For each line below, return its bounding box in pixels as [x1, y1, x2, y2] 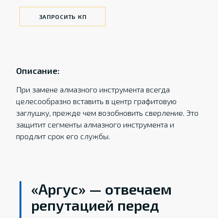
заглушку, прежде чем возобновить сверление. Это [16, 108, 199, 117]
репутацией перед [31, 196, 160, 214]
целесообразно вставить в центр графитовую [16, 96, 177, 106]
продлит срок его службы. [16, 131, 110, 141]
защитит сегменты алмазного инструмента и [16, 120, 174, 129]
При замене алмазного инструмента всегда [16, 85, 170, 94]
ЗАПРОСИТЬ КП [38, 13, 87, 20]
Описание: [16, 65, 60, 76]
